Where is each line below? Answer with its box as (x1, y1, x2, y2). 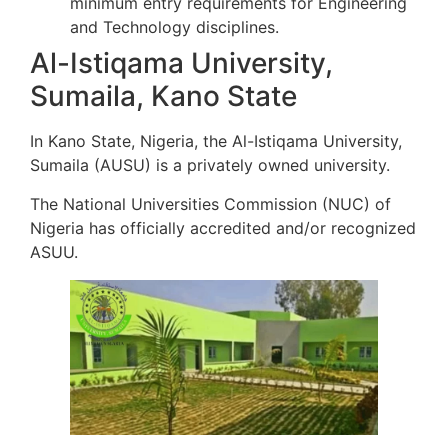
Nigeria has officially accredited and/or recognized (30, 217, 416, 238)
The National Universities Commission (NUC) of (30, 193, 391, 214)
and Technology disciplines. (70, 17, 279, 38)
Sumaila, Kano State (30, 79, 297, 114)
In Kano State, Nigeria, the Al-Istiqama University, (30, 131, 402, 152)
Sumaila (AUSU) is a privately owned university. (30, 155, 390, 176)
